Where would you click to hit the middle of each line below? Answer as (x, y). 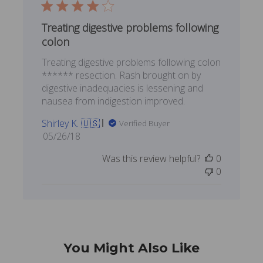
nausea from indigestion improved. (113, 101)
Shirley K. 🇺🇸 (70, 123)
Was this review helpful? (151, 158)
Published (81, 135)
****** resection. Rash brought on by (121, 75)
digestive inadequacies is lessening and (122, 88)
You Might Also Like (131, 248)
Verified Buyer (144, 123)
